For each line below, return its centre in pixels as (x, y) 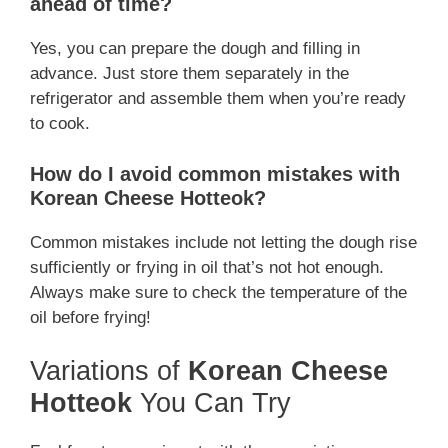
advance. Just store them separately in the (189, 74)
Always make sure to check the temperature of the (218, 292)
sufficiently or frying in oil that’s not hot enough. (207, 267)
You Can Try (211, 403)
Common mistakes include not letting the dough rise (223, 242)
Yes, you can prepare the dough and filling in (195, 49)
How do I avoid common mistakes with (215, 173)
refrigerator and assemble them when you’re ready (218, 99)
